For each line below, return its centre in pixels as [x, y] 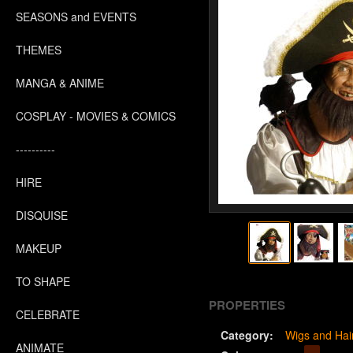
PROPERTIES [247, 305]
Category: [247, 335]
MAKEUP [39, 248]
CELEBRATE [48, 314]
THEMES [39, 50]
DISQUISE [42, 215]
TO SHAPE [43, 281]
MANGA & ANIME [60, 83]
